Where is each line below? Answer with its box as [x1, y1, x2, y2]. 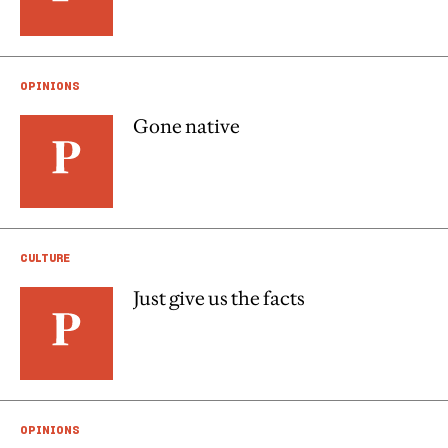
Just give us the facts [133, 286, 305, 310]
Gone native [133, 114, 240, 138]
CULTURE [20, 250, 70, 265]
